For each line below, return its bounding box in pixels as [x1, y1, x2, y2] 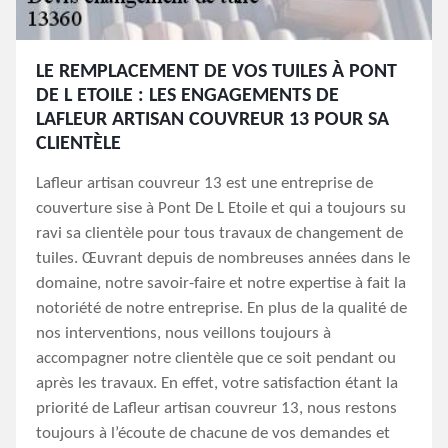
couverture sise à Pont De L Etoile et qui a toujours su [36, 200, 406, 217]
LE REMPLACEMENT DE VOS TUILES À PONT [36, 62, 397, 82]
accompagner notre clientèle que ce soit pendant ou [36, 350, 396, 367]
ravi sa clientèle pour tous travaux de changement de [36, 225, 403, 242]
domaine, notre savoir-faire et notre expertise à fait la [36, 275, 406, 292]
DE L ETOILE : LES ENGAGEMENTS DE [36, 86, 339, 106]
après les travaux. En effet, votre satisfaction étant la [36, 375, 398, 392]
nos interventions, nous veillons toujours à [36, 325, 331, 342]
